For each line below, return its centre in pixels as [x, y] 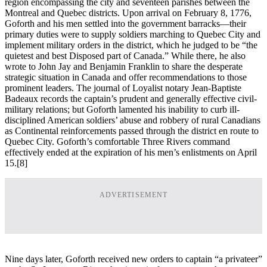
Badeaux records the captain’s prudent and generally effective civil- [131, 98]
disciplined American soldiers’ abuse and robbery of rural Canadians [133, 120]
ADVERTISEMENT [133, 195]
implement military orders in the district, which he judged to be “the [131, 45]
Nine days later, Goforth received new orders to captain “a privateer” [133, 259]
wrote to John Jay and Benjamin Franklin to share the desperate [124, 66]
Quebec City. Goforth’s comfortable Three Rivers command [117, 141]
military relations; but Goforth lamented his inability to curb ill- [122, 109]
